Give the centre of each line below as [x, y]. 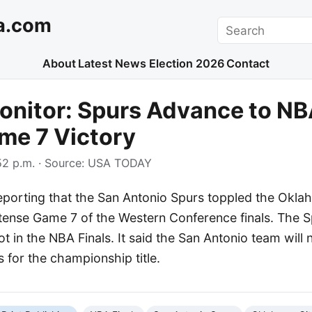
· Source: [61, 163]
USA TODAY [120, 163]
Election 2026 [186, 64]
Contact [248, 64]
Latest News [112, 64]
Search [236, 25]
